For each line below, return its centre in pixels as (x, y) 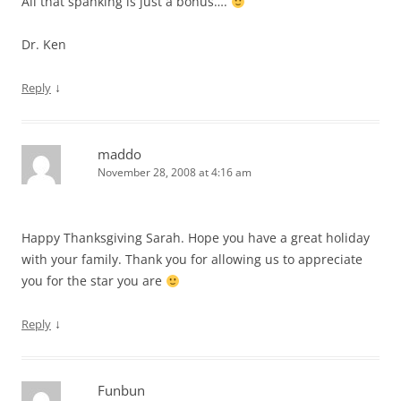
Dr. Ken (44, 45)
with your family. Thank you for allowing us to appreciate (192, 260)
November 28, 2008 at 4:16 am (175, 173)
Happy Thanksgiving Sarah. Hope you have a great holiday (196, 238)
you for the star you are (94, 281)
